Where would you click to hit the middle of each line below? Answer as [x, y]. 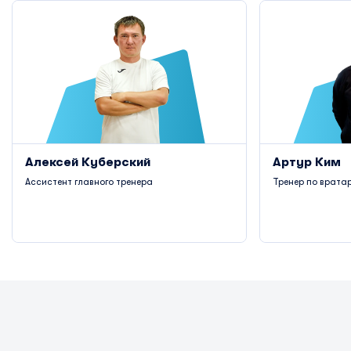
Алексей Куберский [88, 162]
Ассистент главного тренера [89, 182]
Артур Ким [307, 162]
